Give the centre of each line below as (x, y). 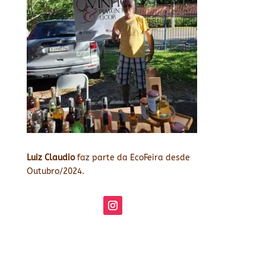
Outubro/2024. (55, 171)
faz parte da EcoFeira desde (133, 157)
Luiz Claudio (52, 157)
